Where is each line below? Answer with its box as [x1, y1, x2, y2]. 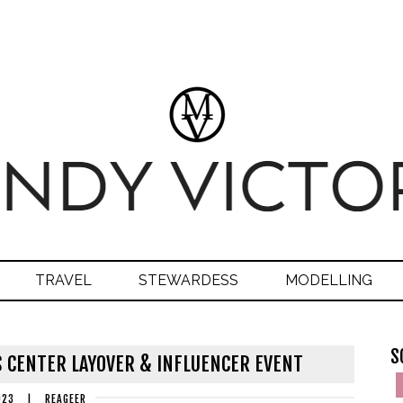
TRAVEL [35, 272, 92, 289]
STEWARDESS [139, 272, 238, 289]
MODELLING [285, 272, 372, 289]
